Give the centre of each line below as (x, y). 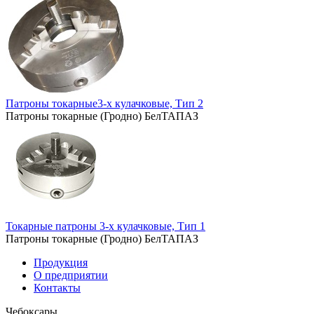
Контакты (57, 287)
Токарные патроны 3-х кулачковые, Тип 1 (105, 226)
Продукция (61, 262)
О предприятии (71, 275)
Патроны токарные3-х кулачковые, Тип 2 (104, 103)
